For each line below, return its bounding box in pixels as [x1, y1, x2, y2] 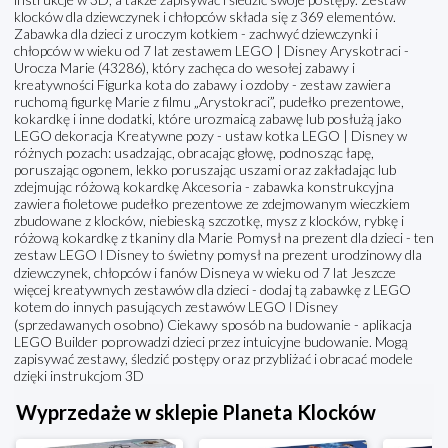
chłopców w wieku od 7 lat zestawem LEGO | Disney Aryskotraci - [14, 42, 409, 60]
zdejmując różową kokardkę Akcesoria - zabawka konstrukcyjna [14, 178, 394, 196]
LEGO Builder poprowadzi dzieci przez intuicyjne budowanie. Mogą [14, 333, 408, 351]
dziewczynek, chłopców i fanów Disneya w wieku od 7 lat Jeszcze [14, 264, 396, 282]
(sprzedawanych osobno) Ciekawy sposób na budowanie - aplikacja [14, 316, 412, 334]
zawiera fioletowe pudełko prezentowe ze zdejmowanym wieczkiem [14, 195, 410, 213]
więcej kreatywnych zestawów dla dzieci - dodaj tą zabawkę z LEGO [14, 281, 411, 299]
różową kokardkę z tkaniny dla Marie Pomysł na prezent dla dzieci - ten [14, 229, 434, 247]
